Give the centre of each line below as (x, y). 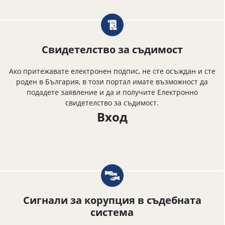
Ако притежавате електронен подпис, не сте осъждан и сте (112, 71)
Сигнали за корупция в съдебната (112, 200)
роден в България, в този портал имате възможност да (112, 81)
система (112, 212)
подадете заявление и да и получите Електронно (112, 92)
